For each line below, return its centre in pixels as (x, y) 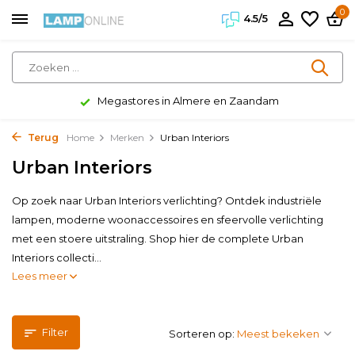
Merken (127, 137)
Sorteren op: (202, 334)
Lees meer (41, 276)
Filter (55, 332)
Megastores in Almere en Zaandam (187, 101)
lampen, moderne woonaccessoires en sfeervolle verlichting (168, 219)
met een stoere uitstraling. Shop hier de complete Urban (158, 239)
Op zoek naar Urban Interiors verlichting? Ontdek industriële (167, 200)
